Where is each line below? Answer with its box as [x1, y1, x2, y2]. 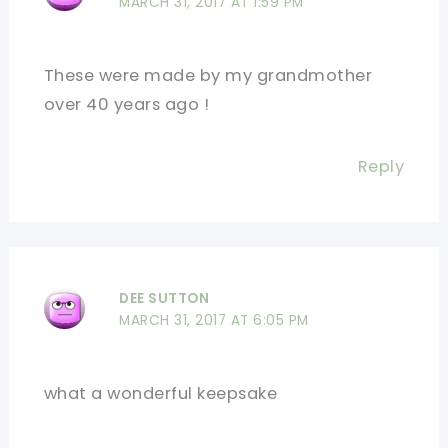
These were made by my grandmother [43, 64, 373, 88]
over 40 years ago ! [43, 93, 210, 117]
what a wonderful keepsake [43, 381, 278, 405]
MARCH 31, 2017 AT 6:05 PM [119, 310, 309, 330]
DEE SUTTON [119, 288, 210, 308]
